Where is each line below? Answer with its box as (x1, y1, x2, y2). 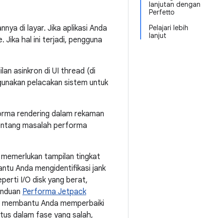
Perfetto (149, 8, 175, 17)
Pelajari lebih (149, 23, 188, 32)
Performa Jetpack (22, 187, 86, 197)
